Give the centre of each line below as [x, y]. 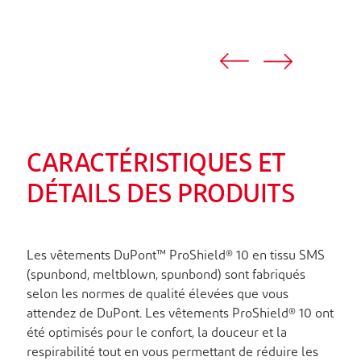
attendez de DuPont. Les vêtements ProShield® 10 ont [180, 315]
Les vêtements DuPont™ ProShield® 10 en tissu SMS [176, 257]
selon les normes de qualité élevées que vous [158, 295]
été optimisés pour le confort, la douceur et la [157, 334]
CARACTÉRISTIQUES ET [156, 166]
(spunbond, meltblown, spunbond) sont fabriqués [166, 276]
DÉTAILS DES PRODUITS [160, 196]
